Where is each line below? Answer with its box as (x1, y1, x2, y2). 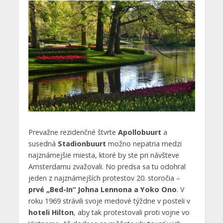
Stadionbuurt (57, 138, 106, 148)
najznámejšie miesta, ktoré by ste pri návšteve (28, 150, 179, 160)
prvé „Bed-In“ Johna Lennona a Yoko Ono (28, 184, 177, 194)
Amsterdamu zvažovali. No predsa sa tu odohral (28, 161, 186, 171)
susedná (28, 138, 58, 148)
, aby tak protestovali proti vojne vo (73, 207, 190, 217)
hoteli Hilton (28, 207, 74, 217)
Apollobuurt (117, 127, 161, 137)
